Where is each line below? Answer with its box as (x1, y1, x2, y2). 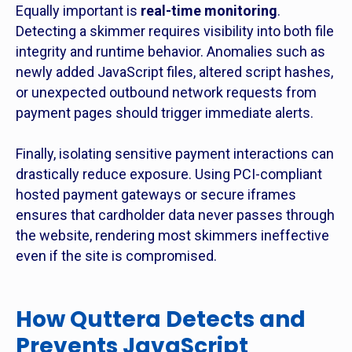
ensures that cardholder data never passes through (16, 207, 335, 223)
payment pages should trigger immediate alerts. (16, 104, 313, 121)
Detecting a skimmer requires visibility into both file (16, 23, 334, 39)
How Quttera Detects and (16, 304, 306, 335)
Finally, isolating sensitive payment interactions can (16, 145, 334, 162)
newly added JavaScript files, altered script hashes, (16, 64, 333, 80)
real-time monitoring (141, 2, 277, 19)
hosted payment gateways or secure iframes (16, 186, 296, 203)
